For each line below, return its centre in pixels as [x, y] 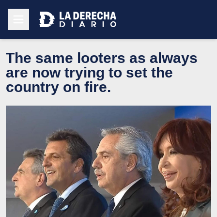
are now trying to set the [89, 72]
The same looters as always [102, 58]
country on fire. [58, 87]
